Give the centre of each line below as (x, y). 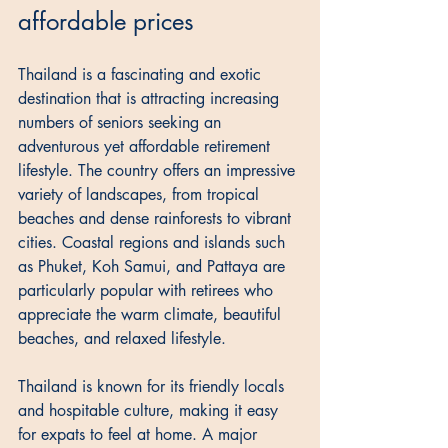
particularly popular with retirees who (148, 290)
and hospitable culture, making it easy (150, 410)
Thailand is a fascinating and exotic (142, 74)
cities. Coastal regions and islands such (154, 242)
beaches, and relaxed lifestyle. (124, 338)
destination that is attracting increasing (151, 98)
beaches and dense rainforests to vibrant (157, 218)
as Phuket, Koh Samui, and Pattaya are (154, 266)
